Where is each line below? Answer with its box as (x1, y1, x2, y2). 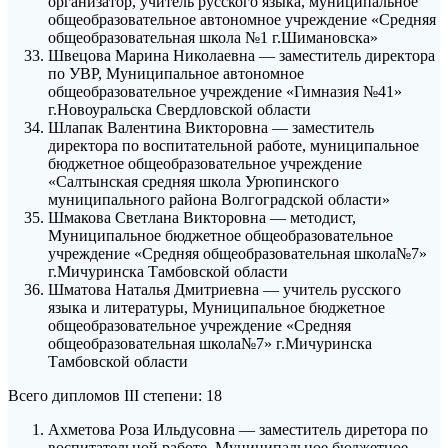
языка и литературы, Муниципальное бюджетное (48, 299, 385, 317)
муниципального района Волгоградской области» (48, 191, 390, 209)
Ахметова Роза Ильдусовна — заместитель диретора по (48, 421, 428, 439)
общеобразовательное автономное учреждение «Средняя (48, 11, 436, 29)
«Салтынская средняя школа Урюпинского (48, 173, 339, 191)
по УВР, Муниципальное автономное (48, 65, 304, 83)
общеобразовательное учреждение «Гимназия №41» (48, 83, 402, 101)
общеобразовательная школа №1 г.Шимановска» (48, 29, 378, 47)
